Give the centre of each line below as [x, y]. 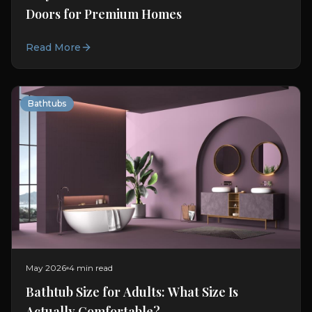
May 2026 [46, 267]
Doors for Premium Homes [104, 14]
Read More [53, 48]
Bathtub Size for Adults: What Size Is [132, 291]
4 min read [91, 267]
